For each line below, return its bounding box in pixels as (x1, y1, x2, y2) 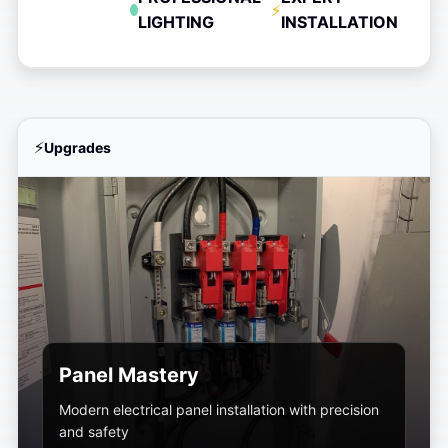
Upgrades (44, 138, 111, 156)
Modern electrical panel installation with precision (59, 401, 379, 418)
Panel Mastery (59, 363, 199, 387)
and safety (59, 423, 129, 440)
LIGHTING (137, 12, 214, 32)
